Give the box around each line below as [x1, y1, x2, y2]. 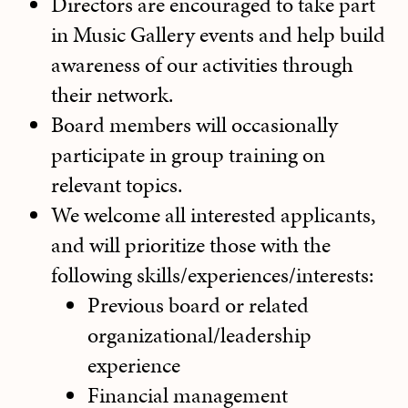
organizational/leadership [87, 320, 311, 352]
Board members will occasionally [51, 109, 338, 141]
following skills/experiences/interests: [51, 260, 373, 291]
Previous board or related [87, 290, 309, 321]
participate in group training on [51, 139, 325, 171]
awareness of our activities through [51, 49, 353, 81]
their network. [51, 79, 173, 111]
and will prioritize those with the [51, 229, 331, 261]
